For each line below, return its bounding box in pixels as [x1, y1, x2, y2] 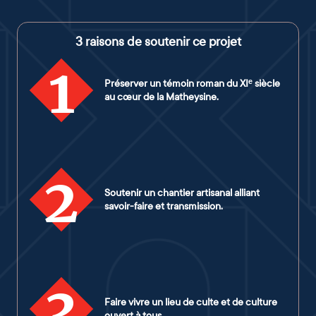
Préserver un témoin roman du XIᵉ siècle [104, 77, 280, 90]
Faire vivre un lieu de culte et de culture [104, 296, 277, 308]
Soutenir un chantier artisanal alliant [104, 186, 260, 199]
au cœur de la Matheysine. [104, 90, 219, 103]
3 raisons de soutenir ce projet [75, 35, 241, 49]
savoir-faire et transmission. [104, 200, 223, 212]
